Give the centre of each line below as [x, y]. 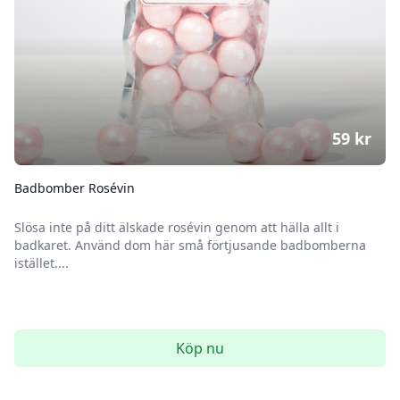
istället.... [42, 263]
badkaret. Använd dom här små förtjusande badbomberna [190, 245]
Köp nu [200, 348]
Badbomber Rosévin [75, 188]
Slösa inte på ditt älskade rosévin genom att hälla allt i [177, 227]
